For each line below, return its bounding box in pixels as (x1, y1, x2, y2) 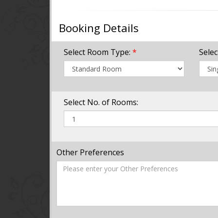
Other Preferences (56, 147, 124, 158)
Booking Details (59, 20, 139, 36)
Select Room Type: (64, 47, 132, 58)
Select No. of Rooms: (64, 97, 138, 108)
